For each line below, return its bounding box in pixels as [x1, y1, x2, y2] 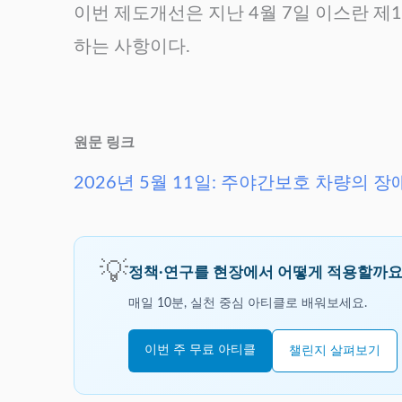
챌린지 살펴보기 [289, 344, 380, 357]
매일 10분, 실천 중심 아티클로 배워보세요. [128, 296, 367, 310]
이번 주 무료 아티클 [144, 343, 256, 356]
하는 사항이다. [74, 38, 190, 57]
